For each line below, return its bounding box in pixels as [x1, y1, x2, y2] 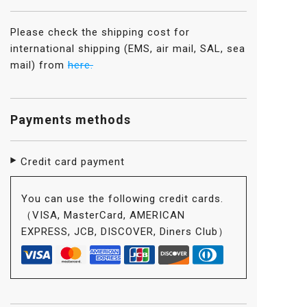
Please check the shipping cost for [10, 26, 190, 38]
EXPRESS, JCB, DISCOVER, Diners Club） [21, 225, 229, 238]
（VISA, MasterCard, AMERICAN [21, 209, 185, 221]
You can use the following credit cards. [21, 193, 223, 205]
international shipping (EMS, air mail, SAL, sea [10, 42, 245, 55]
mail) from [10, 59, 68, 71]
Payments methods [10, 112, 131, 127]
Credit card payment [21, 156, 125, 168]
